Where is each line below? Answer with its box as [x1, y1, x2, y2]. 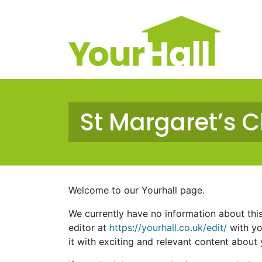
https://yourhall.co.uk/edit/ [109, 222, 227, 233]
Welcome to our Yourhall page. [68, 184, 205, 196]
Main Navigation [9, 37, 160, 64]
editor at [68, 222, 109, 233]
